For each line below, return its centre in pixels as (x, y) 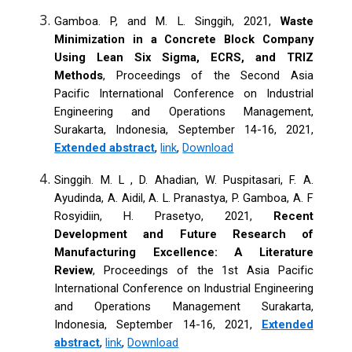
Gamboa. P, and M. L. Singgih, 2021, (167, 21)
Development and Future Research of (184, 234)
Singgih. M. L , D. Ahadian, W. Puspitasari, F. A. (184, 180)
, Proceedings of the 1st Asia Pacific (203, 270)
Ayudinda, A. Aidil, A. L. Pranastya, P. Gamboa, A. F (184, 198)
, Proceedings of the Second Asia (208, 75)
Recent (293, 216)
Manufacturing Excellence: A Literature (184, 252)
